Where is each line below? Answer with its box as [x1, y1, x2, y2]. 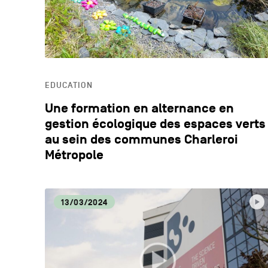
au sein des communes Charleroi [44, 131, 238, 148]
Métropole [44, 147, 103, 163]
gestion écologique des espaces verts [44, 115, 266, 132]
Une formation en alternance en [44, 100, 234, 117]
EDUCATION [44, 80, 93, 90]
